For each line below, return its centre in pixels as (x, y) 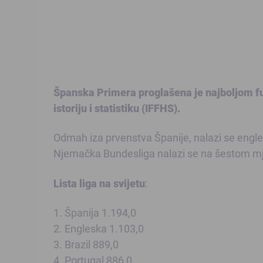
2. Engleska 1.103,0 (99, 229)
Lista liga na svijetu (99, 183)
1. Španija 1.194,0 (95, 213)
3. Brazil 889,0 (86, 245)
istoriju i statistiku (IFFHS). (117, 108)
